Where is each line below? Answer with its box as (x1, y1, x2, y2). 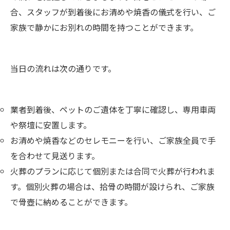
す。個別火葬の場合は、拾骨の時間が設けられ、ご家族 (10, 180, 215, 193)
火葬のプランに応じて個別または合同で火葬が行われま (10, 164, 215, 177)
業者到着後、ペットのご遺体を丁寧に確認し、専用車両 (10, 103, 216, 116)
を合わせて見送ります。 (10, 149, 100, 162)
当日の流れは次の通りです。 (10, 62, 116, 74)
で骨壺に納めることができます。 (10, 195, 132, 208)
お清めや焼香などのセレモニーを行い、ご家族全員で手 (10, 133, 216, 146)
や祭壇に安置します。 (10, 118, 91, 131)
